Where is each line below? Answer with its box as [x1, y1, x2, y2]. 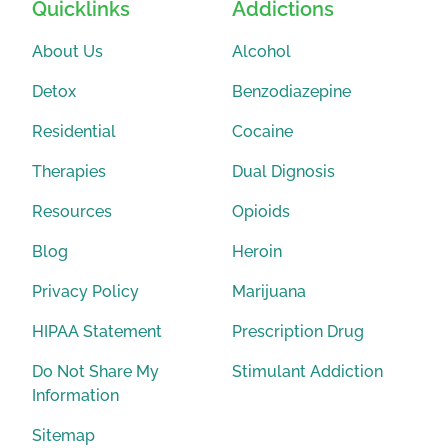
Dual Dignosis [232, 161, 335, 181]
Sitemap [32, 425, 95, 445]
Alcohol [232, 41, 291, 61]
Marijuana [232, 281, 306, 301]
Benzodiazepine [232, 81, 351, 101]
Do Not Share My [32, 361, 159, 381]
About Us [32, 41, 103, 61]
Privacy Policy [32, 281, 139, 301]
